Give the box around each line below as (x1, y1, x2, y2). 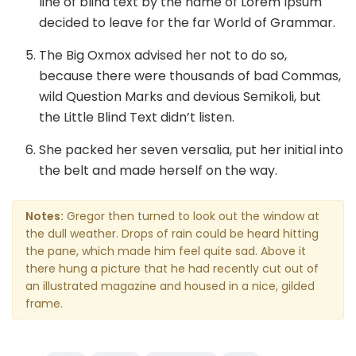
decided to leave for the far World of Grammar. (39, 13, 336, 32)
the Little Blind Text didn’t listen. (39, 107, 235, 126)
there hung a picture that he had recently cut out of (25, 260, 319, 277)
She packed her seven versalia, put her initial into (39, 140, 344, 159)
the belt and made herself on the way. (39, 161, 278, 180)
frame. (25, 295, 63, 311)
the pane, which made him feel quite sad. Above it (25, 242, 306, 259)
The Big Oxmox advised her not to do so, (39, 45, 288, 64)
